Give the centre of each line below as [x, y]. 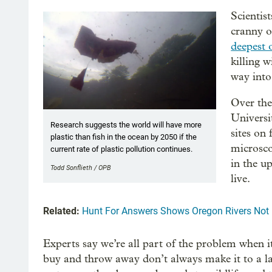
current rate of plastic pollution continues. [121, 149]
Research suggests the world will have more [126, 124]
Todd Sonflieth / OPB [81, 168]
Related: [61, 211]
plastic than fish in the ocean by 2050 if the [124, 137]
